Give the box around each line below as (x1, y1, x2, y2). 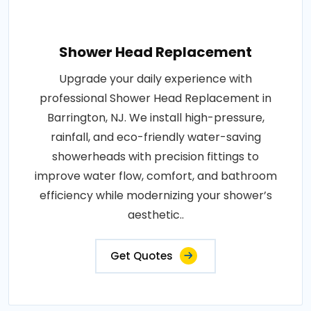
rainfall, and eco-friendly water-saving (50, 128, 261, 145)
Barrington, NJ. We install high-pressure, (47, 109, 264, 126)
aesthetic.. (127, 206, 184, 223)
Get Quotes (110, 248, 173, 263)
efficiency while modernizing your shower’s (39, 187, 272, 203)
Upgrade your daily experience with (59, 70, 252, 87)
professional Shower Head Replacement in (40, 90, 271, 106)
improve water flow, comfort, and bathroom (34, 167, 277, 184)
